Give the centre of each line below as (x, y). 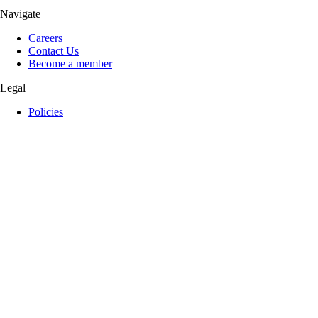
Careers (45, 38)
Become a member (70, 64)
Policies (46, 112)
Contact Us (54, 51)
